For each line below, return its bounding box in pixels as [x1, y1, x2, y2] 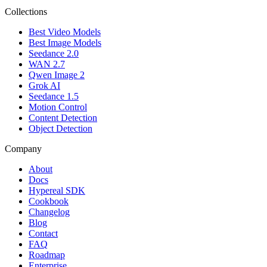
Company [5, 143, 42, 154]
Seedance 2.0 [29, 48, 79, 58]
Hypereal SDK [29, 185, 85, 195]
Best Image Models [29, 37, 101, 48]
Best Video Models [29, 26, 101, 37]
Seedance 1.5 [29, 91, 79, 101]
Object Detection [29, 123, 92, 133]
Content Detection [29, 112, 97, 123]
